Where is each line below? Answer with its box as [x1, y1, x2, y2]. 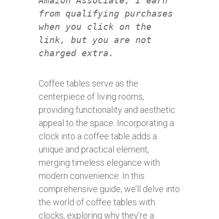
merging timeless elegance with [39, 157, 160, 168]
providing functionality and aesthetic [39, 105, 175, 115]
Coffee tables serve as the [39, 78, 138, 88]
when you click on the [39, 22, 152, 32]
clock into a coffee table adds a [39, 131, 157, 141]
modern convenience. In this [39, 171, 145, 181]
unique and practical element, [39, 144, 149, 154]
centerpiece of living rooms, [39, 91, 144, 102]
